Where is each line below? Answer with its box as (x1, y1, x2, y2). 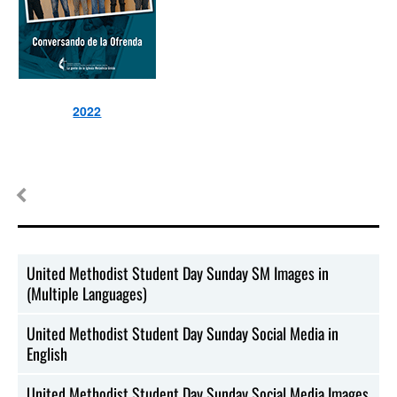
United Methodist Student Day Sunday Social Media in (27, 321, 339, 345)
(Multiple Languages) (27, 281, 147, 305)
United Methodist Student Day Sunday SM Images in (27, 261, 329, 284)
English (27, 341, 67, 365)
